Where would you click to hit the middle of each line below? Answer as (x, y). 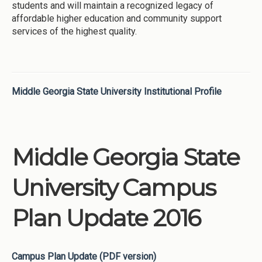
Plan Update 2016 (106, 218)
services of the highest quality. (74, 31)
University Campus (114, 187)
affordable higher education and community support (117, 18)
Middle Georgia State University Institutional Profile (117, 91)
